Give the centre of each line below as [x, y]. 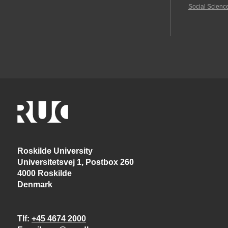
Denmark [35, 185]
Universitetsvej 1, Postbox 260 [77, 162]
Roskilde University [55, 151]
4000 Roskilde [46, 174]
